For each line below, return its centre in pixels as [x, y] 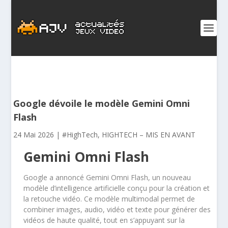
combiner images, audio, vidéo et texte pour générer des [117, 209]
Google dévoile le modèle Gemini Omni [102, 103]
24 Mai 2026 [34, 135]
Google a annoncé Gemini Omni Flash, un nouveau [107, 177]
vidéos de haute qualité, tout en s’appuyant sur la [104, 220]
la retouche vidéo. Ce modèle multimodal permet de [109, 199]
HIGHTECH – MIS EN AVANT [149, 135]
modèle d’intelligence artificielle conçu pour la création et [117, 188]
